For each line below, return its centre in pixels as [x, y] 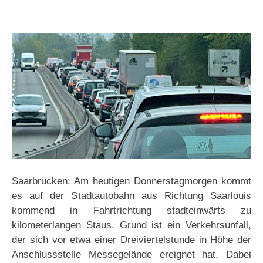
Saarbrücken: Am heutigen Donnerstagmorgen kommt [131, 181]
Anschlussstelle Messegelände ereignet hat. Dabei [131, 255]
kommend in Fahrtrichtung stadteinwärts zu [131, 211]
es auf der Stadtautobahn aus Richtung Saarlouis [131, 196]
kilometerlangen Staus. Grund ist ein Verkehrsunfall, [131, 225]
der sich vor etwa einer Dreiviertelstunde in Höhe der [131, 240]
